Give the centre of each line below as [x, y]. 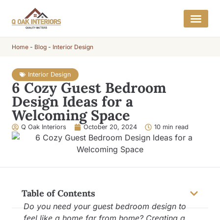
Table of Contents [58, 193]
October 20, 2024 [110, 127]
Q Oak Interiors [44, 127]
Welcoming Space [71, 115]
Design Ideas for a [72, 102]
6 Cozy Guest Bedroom [89, 88]
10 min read [171, 127]
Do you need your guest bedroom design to [105, 206]
